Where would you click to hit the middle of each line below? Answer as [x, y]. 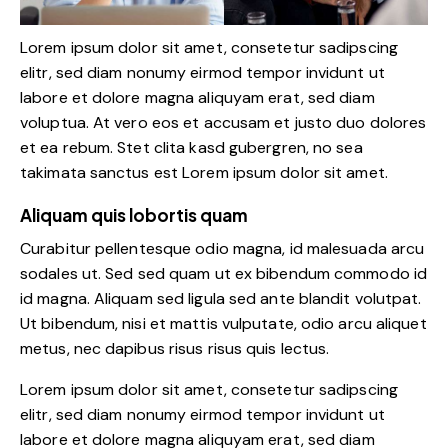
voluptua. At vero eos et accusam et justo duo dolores [223, 122]
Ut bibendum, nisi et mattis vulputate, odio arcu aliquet [223, 323]
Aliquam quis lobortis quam [134, 214]
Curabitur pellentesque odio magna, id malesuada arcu [222, 248]
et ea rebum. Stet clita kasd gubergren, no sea [191, 147]
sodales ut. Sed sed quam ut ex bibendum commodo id [224, 273]
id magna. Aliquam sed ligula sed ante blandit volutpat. [221, 298]
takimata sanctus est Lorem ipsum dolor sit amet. [204, 172]
